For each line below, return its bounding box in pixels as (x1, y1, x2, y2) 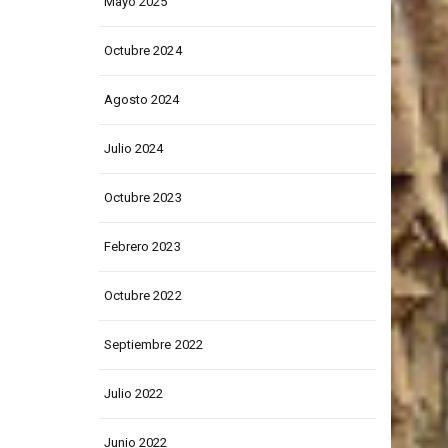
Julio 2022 (103, 425, 164, 441)
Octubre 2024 (103, 82, 182, 98)
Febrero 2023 (103, 278, 181, 294)
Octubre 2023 (103, 229, 182, 245)
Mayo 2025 (103, 33, 168, 49)
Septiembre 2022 (103, 376, 203, 392)
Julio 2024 (103, 180, 164, 196)
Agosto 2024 (103, 131, 180, 147)
